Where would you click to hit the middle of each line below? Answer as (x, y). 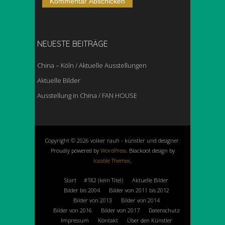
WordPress (113, 151)
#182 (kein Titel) (103, 180)
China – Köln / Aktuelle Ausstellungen (92, 66)
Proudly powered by (75, 151)
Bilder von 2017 (120, 210)
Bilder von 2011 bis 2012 (139, 190)
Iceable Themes (112, 161)
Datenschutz (164, 210)
